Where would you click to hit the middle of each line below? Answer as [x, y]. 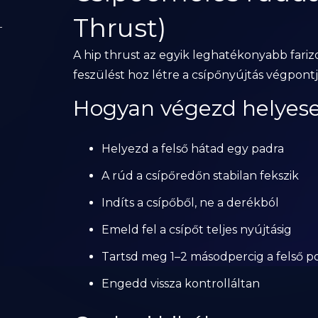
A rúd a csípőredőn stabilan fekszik [200, 176]
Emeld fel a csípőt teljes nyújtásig [196, 230]
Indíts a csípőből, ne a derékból [190, 203]
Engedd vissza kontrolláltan [180, 284]
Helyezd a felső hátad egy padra [192, 149]
